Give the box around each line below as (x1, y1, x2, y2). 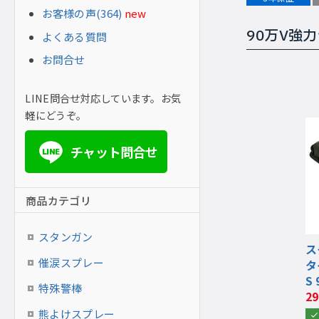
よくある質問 (41, 28, 108, 44)
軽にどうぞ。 (25, 108, 87, 122)
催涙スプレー (38, 255, 104, 270)
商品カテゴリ (26, 192, 91, 208)
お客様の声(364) (41, 6, 122, 21)
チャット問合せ (70, 142, 159, 161)
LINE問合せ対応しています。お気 (25, 90, 182, 105)
